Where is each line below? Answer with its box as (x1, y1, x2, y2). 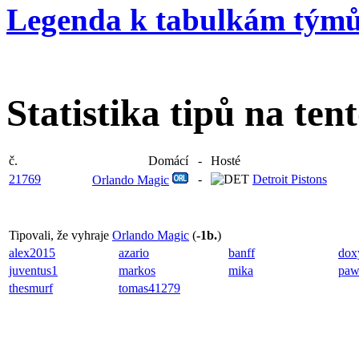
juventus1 (9, 264, 58, 278)
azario (119, 246, 149, 260)
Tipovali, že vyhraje (9, 228, 112, 243)
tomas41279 (119, 281, 180, 296)
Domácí (148, 154, 188, 168)
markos (119, 264, 155, 278)
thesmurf (9, 281, 53, 296)
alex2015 (9, 246, 55, 260)
